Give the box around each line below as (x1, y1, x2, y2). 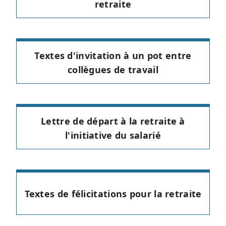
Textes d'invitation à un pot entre (34, 49, 192, 62)
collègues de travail (67, 63, 158, 76)
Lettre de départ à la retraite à (41, 115, 185, 127)
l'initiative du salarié (65, 129, 161, 141)
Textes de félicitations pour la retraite (24, 187, 202, 200)
